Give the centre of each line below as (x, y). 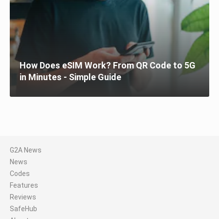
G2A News (26, 150)
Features (24, 185)
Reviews (23, 197)
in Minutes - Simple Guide (70, 77)
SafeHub (23, 209)
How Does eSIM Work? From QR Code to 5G (108, 65)
